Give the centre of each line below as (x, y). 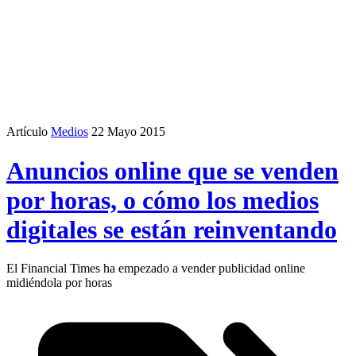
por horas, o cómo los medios (163, 200)
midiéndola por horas (59, 283)
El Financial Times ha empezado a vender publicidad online (156, 269)
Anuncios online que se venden (172, 170)
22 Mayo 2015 (128, 132)
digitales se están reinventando (172, 229)
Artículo (27, 132)
